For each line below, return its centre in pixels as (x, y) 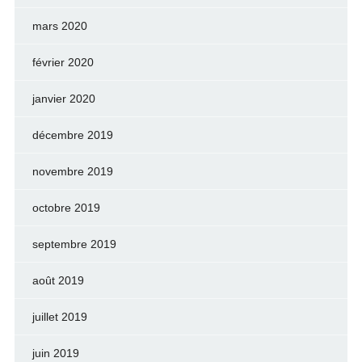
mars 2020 (59, 26)
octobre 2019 (66, 208)
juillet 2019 (59, 317)
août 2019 (58, 280)
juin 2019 (55, 353)
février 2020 (63, 62)
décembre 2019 (72, 135)
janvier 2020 (63, 99)
